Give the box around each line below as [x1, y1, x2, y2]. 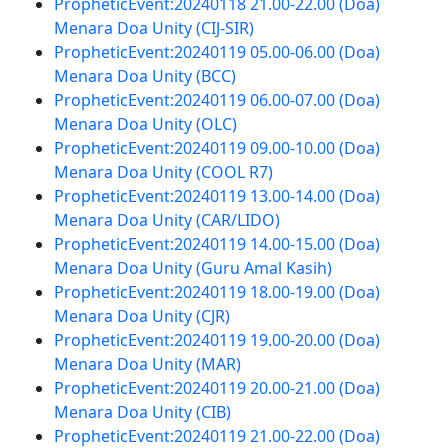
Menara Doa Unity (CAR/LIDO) [53, 209, 280, 231]
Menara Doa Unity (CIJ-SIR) [53, 17, 254, 39]
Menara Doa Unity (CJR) [53, 305, 230, 327]
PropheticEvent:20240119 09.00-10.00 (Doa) [53, 137, 380, 159]
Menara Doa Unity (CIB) [53, 401, 231, 423]
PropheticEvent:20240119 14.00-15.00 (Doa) [53, 233, 380, 255]
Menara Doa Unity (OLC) [53, 113, 237, 135]
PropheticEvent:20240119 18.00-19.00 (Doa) [53, 281, 380, 303]
